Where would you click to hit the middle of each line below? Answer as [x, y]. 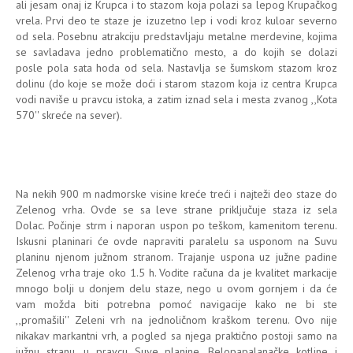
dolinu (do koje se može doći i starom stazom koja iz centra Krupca [176, 83]
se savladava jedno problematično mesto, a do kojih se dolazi [176, 52]
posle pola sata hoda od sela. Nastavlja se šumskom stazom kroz [176, 67]
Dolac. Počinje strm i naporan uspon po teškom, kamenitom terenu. [176, 225]
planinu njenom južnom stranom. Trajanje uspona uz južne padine [176, 256]
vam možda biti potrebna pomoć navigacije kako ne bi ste [176, 304]
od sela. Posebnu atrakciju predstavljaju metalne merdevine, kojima [176, 36]
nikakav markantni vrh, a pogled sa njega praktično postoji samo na [176, 335]
